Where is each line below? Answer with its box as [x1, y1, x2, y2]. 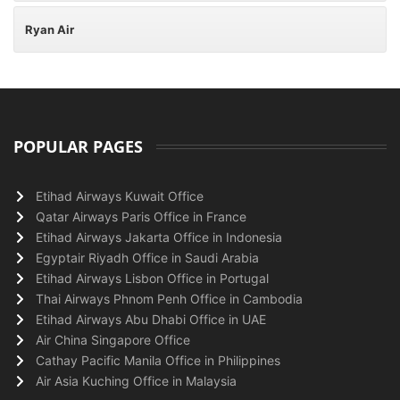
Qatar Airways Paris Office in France [36, 209, 246, 224]
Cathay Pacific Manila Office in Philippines [36, 353, 280, 368]
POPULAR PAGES [13, 136, 143, 157]
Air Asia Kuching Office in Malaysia [36, 373, 237, 388]
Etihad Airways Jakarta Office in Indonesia [36, 229, 282, 245]
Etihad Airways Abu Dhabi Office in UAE [36, 312, 266, 327]
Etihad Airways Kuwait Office [36, 188, 204, 204]
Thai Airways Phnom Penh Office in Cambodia [36, 291, 303, 306]
